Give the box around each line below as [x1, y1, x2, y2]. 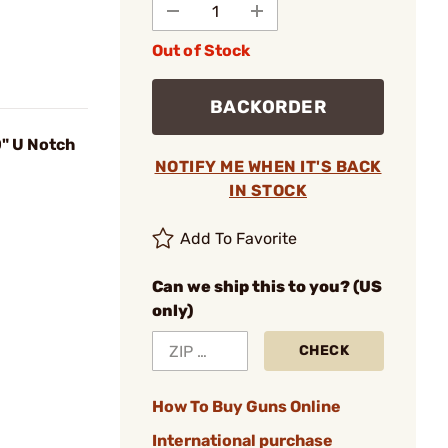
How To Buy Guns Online [152, 397, 341, 416]
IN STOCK [229, 181, 307, 200]
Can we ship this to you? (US [152, 277, 382, 296]
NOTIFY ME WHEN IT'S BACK [154, 157, 382, 176]
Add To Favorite [180, 229, 298, 248]
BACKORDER [209, 96, 327, 118]
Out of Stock [152, 41, 251, 60]
